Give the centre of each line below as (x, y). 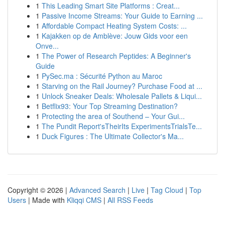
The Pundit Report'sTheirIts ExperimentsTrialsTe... (122, 126)
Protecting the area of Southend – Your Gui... (113, 116)
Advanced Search (97, 190)
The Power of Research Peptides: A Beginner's (116, 56)
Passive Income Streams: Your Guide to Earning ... (122, 16)
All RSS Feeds (130, 200)
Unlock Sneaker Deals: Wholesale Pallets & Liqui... (122, 96)
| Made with (46, 200)
